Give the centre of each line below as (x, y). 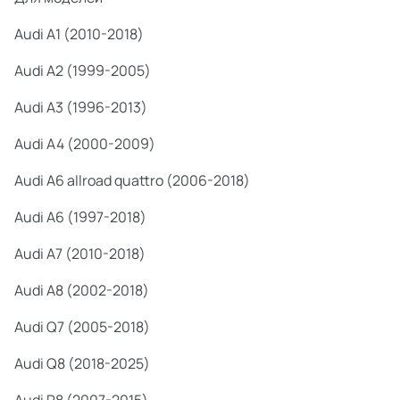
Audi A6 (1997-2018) (80, 217)
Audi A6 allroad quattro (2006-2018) (132, 180)
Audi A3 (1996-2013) (81, 107)
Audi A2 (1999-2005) (83, 71)
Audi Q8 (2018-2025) (82, 363)
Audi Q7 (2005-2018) (82, 327)
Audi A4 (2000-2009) (85, 144)
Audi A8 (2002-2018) (82, 290)
